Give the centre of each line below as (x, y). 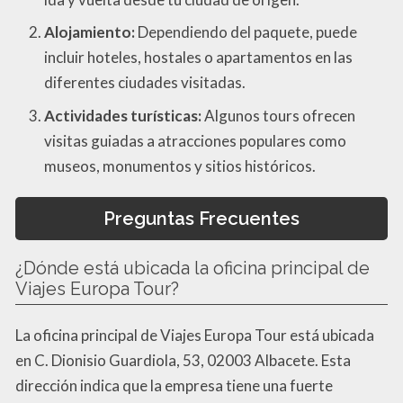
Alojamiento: (90, 32)
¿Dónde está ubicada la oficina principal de (193, 269)
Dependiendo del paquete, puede (246, 32)
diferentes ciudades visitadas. (145, 83)
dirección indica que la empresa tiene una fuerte (174, 386)
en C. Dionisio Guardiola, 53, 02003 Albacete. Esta (183, 361)
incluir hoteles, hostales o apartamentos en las (198, 58)
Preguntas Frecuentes (201, 218)
